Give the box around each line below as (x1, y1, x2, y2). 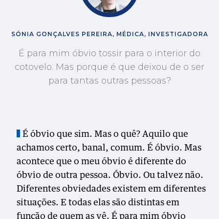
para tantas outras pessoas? (48, 75, 171, 86)
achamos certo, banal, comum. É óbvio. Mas (17, 144, 202, 153)
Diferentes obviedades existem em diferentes (17, 185, 206, 194)
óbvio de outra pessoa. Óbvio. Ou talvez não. (17, 171, 204, 180)
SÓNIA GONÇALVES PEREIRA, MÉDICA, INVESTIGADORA (11, 30, 208, 38)
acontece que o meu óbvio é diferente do (17, 157, 187, 166)
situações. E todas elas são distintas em (17, 198, 180, 207)
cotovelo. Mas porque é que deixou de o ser (15, 62, 204, 72)
